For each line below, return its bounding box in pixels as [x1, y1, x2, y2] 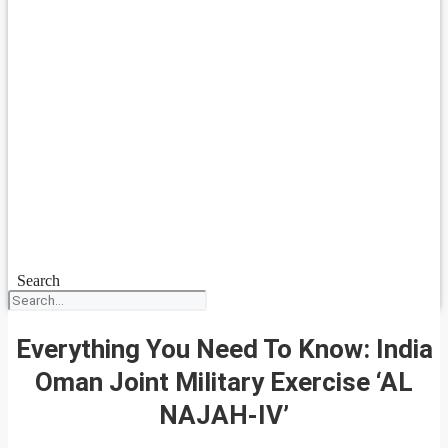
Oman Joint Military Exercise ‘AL [35, 366, 413, 397]
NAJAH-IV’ [159, 399, 289, 430]
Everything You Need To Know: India [15, 333, 433, 364]
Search [16, 272, 60, 289]
